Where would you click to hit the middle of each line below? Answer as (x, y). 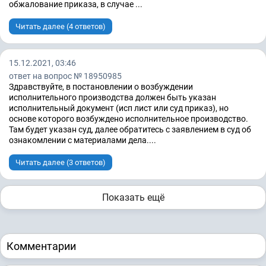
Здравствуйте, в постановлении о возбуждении (101, 87)
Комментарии (41, 246)
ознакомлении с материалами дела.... (83, 140)
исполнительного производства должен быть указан (113, 98)
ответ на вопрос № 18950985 (65, 76)
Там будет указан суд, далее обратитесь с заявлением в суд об (130, 130)
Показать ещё (133, 198)
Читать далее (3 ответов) (61, 163)
